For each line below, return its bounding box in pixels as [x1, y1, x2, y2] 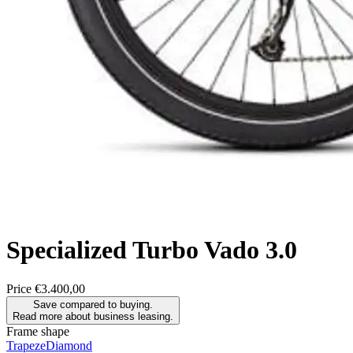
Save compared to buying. [60, 298, 153, 310]
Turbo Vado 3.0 [132, 236, 297, 265]
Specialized [6, 236, 127, 265]
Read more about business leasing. [13, 310, 173, 322]
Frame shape [6, 324, 69, 338]
